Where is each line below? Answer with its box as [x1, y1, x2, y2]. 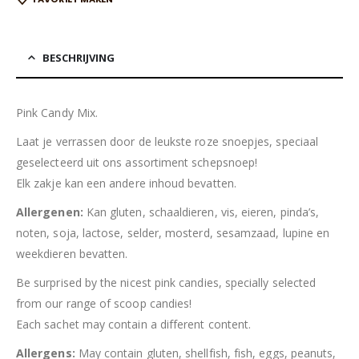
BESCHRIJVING [42, 50, 115, 65]
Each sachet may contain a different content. [16, 316, 252, 332]
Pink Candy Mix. [16, 104, 99, 120]
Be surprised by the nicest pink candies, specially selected [16, 274, 317, 290]
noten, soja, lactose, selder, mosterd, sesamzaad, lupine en [16, 224, 330, 240]
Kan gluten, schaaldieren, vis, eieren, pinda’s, [83, 204, 320, 220]
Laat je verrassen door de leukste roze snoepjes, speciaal [16, 133, 318, 149]
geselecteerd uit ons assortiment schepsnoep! [16, 154, 258, 170]
